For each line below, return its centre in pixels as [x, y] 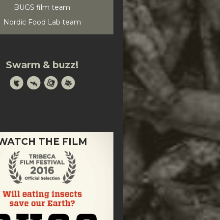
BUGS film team [42, 8]
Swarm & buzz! [42, 65]
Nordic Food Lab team [42, 22]
